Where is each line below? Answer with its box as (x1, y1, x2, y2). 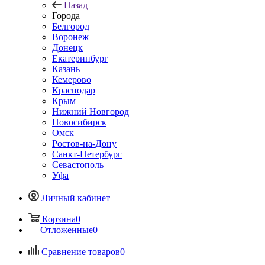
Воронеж (52, 31, 89, 42)
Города (52, 10, 80, 21)
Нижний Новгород (52, 106, 129, 117)
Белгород (52, 21, 89, 31)
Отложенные (40, 224, 93, 235)
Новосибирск (52, 117, 106, 127)
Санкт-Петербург (52, 148, 122, 159)
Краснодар (52, 85, 95, 95)
